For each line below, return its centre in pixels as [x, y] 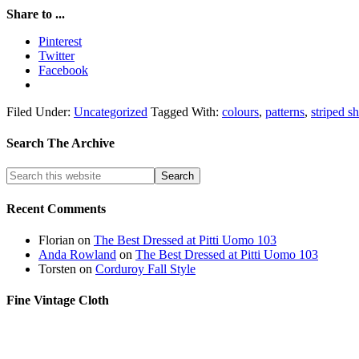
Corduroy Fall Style [145, 268]
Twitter [56, 55]
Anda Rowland [77, 254]
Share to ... [36, 14]
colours [240, 111]
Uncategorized [111, 111]
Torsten [57, 268]
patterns [285, 111]
